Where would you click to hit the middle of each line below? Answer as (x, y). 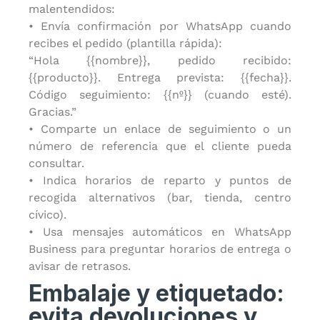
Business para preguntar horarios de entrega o (160, 249)
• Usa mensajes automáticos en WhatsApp (160, 232)
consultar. (56, 163)
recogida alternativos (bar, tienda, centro (160, 197)
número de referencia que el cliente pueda (160, 146)
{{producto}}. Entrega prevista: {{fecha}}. (160, 77)
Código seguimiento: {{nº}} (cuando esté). (160, 95)
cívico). (47, 215)
